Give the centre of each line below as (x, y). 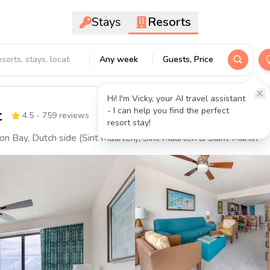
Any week (118, 59)
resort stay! (129, 123)
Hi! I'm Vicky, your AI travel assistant (176, 99)
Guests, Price (188, 59)
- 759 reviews (61, 115)
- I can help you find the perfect (168, 111)
